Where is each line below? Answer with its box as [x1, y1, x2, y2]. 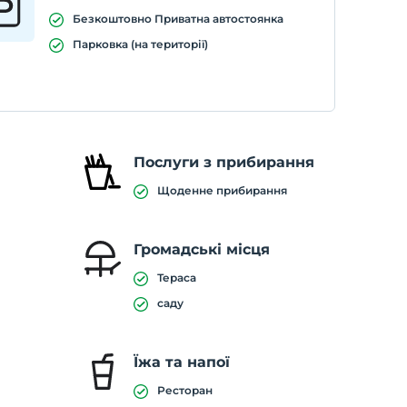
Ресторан [156, 383, 213, 397]
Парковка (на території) [72, 37, 208, 51]
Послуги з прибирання [133, 154, 314, 171]
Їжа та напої [133, 353, 230, 371]
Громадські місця [133, 241, 270, 258]
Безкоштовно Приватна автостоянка [72, 12, 283, 25]
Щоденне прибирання [156, 184, 287, 197]
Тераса [156, 271, 196, 284]
